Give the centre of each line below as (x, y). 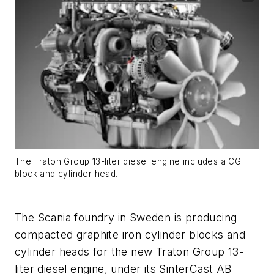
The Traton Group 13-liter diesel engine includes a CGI (129, 161)
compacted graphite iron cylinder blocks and (130, 234)
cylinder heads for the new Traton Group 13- (129, 251)
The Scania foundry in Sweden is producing (126, 217)
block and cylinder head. (66, 173)
